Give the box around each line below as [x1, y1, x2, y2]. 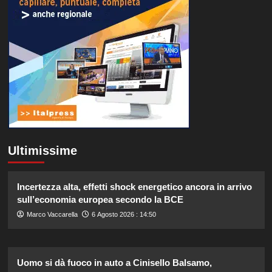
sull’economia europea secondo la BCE [16, 194, 183, 205]
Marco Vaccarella [26, 211, 78, 219]
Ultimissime [7, 144, 77, 158]
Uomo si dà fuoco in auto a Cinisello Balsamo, [16, 257, 212, 268]
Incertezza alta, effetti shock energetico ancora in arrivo [16, 182, 252, 192]
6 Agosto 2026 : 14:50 [91, 211, 156, 219]
